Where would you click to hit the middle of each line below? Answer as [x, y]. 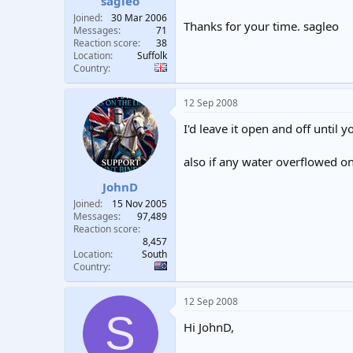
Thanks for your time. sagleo [261, 26]
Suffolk [152, 56]
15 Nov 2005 [139, 203]
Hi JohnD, [209, 327]
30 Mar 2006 [139, 18]
